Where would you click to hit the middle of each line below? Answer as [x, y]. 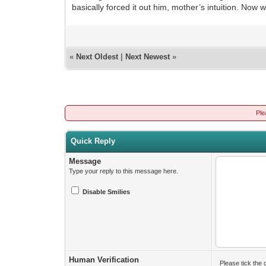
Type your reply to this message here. [124, 171]
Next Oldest [97, 56]
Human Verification [104, 259]
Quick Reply [93, 141]
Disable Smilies [107, 191]
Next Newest [148, 56]
